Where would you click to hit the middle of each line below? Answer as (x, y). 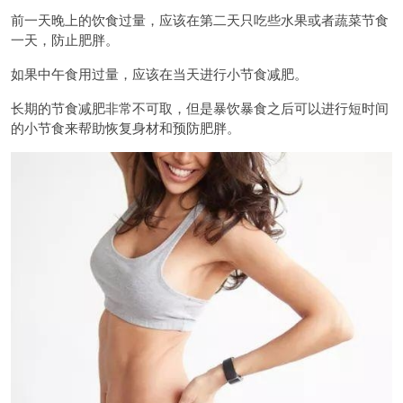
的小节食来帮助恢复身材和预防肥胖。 (125, 127)
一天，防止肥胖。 (65, 39)
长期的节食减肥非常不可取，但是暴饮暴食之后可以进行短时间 (200, 107)
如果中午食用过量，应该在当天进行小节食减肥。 (159, 73)
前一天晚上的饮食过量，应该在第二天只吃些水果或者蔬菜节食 (200, 19)
